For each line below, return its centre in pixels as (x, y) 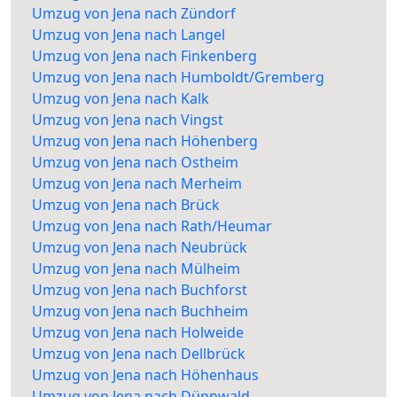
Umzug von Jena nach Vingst (128, 120)
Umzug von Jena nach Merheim (137, 184)
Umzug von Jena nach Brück (126, 205)
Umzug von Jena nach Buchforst (140, 290)
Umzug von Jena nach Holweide (138, 333)
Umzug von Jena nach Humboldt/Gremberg (178, 78)
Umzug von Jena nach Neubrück (140, 248)
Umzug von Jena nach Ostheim (135, 163)
